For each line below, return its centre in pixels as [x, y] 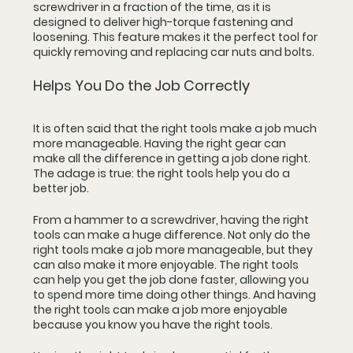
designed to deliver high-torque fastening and [164, 22]
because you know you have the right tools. [153, 325]
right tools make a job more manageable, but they [174, 250]
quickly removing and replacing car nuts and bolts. [174, 52]
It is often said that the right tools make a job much [176, 128]
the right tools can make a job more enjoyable [162, 310]
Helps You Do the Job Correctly [141, 85]
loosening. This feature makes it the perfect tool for [176, 37]
